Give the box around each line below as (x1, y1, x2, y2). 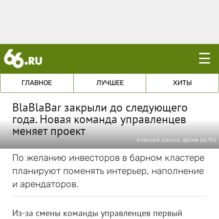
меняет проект (12, 123, 86, 138)
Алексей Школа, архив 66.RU (136, 136, 216, 143)
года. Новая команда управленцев (12, 111, 186, 127)
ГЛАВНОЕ (22, 79, 52, 87)
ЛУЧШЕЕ (96, 79, 124, 87)
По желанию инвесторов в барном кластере (12, 152, 204, 163)
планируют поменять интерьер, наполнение (12, 165, 204, 176)
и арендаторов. (12, 178, 79, 190)
